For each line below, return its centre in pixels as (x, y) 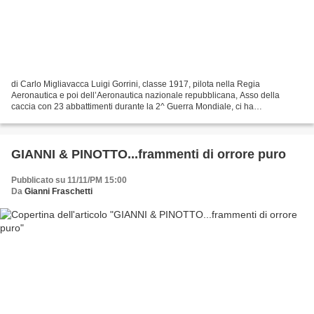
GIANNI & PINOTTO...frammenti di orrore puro (149, 154)
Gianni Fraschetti (59, 191)
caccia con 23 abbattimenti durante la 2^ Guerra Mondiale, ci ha (132, 106)
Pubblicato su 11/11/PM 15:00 (69, 180)
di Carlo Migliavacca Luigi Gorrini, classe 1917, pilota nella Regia (136, 84)
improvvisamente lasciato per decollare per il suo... (108, 117)
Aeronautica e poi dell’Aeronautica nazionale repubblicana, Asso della (145, 95)
